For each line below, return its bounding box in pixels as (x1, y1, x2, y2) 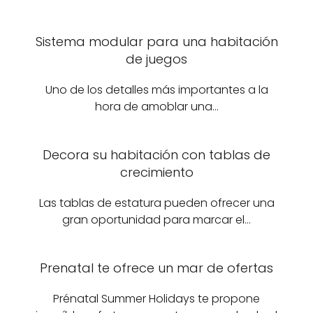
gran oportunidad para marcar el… (62, 212, 251, 228)
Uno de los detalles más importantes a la (45, 82, 268, 98)
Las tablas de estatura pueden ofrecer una (38, 195, 275, 211)
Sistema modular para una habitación (35, 33, 278, 50)
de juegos (126, 50, 187, 68)
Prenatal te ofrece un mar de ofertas (40, 259, 273, 277)
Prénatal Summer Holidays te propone (53, 291, 260, 307)
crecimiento (119, 163, 194, 181)
